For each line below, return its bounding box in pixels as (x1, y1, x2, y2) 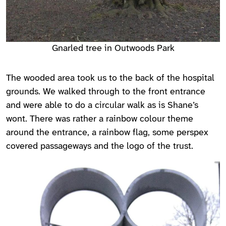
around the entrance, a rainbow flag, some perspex (6, 128, 208, 138)
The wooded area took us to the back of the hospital (6, 73, 214, 83)
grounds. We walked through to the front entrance (6, 87, 205, 97)
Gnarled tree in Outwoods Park (51, 43, 175, 53)
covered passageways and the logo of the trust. (6, 141, 193, 151)
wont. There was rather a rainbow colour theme (6, 114, 193, 124)
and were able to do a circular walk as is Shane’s (6, 100, 198, 110)
